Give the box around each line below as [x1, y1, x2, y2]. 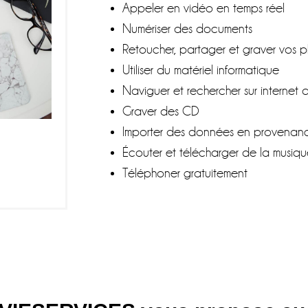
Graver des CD [122, 103, 200, 118]
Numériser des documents [122, 21, 253, 36]
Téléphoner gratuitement [122, 165, 248, 180]
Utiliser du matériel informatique [122, 62, 280, 77]
